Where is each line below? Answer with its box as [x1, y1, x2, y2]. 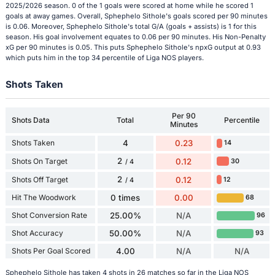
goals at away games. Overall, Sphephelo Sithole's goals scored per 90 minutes [5, 11, 268, 20]
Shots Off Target [11, 174, 68, 184]
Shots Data [11, 115, 50, 125]
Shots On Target [11, 156, 68, 166]
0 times [110, 193, 141, 203]
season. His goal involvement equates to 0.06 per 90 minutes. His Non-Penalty [5, 32, 266, 41]
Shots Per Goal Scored [11, 246, 90, 255]
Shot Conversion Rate [11, 211, 87, 220]
